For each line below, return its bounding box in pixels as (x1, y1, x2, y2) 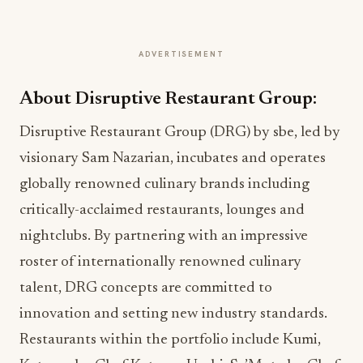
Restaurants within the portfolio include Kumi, (19, 332, 321, 348)
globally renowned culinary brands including (19, 177, 310, 192)
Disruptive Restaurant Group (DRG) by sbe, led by (19, 125, 340, 140)
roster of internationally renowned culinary (19, 254, 301, 270)
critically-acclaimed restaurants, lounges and (19, 203, 305, 218)
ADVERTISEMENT (139, 49, 224, 59)
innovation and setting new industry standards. (19, 306, 327, 322)
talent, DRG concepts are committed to (19, 280, 272, 296)
